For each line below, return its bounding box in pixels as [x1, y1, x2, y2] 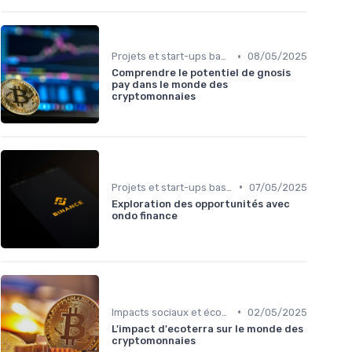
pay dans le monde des [112, 79, 228, 91]
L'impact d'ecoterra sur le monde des [112, 322, 303, 335]
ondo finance [112, 209, 178, 222]
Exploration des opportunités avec [112, 197, 290, 210]
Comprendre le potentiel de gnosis [112, 67, 291, 79]
